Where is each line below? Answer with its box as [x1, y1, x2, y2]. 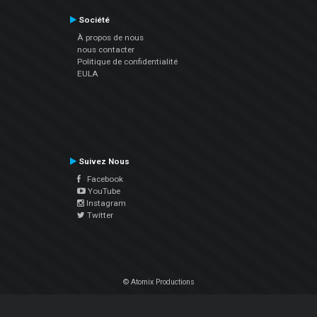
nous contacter [76, 45, 134, 55]
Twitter [84, 210, 113, 221]
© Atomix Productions [122, 277, 195, 287]
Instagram [83, 198, 126, 209]
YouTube [85, 186, 120, 197]
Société [76, 15, 110, 25]
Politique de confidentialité [76, 57, 178, 67]
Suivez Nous [76, 156, 129, 167]
